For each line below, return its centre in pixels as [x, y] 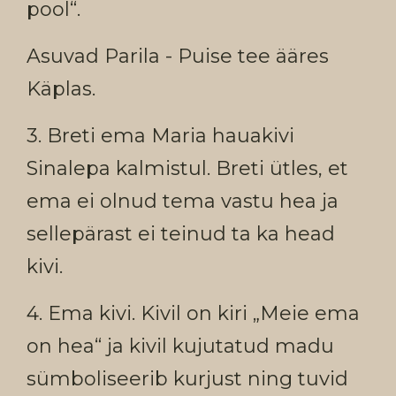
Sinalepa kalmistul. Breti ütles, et [187, 168]
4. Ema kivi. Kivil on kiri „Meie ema [193, 313]
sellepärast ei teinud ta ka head [181, 234]
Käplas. [61, 89]
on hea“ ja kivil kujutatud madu [180, 346]
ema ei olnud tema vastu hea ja [183, 201]
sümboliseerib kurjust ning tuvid [187, 379]
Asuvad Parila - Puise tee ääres [178, 56]
